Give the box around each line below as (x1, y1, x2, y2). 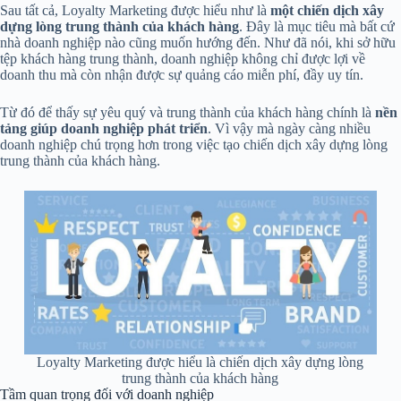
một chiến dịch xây (270, 2, 384, 18)
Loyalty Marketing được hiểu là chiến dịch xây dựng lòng (37, 354, 364, 371)
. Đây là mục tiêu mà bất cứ (239, 18, 395, 34)
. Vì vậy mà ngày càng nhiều (208, 120, 371, 136)
